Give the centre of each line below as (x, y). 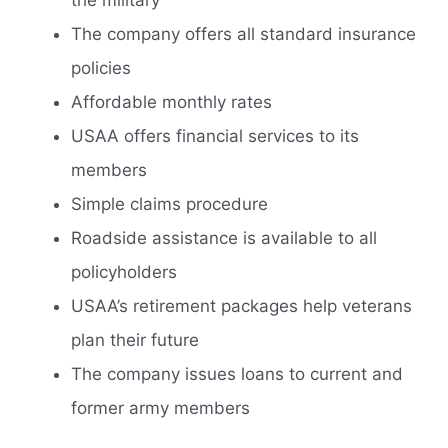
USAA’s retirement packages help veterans (241, 305)
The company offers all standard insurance (243, 33)
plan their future (135, 339)
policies (101, 67)
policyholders (124, 271)
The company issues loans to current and (237, 373)
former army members (160, 407)
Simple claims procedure (169, 203)
